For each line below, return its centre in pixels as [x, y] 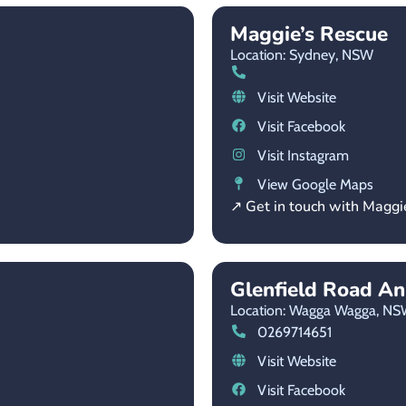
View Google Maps [315, 184]
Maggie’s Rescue [309, 34]
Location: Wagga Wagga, [304, 310]
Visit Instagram [303, 155]
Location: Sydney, [284, 54]
